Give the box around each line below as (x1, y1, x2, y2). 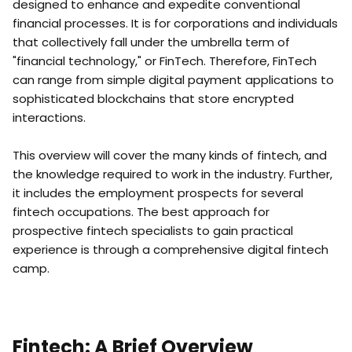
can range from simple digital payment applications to (13, 71, 334, 88)
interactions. (13, 109, 86, 126)
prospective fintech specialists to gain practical (13, 222, 293, 239)
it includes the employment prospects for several (13, 185, 303, 201)
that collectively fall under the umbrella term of (13, 34, 290, 50)
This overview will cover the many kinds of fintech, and (13, 147, 327, 163)
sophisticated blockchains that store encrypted (13, 90, 294, 107)
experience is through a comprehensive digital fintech (13, 241, 328, 258)
